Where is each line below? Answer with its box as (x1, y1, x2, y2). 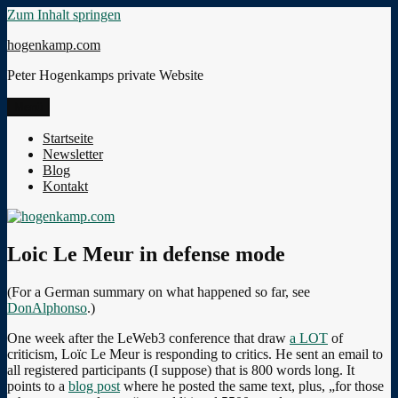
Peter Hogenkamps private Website (7, 68, 203, 83)
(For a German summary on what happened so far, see (7, 283, 310, 299)
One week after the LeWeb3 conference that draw (7, 330, 290, 346)
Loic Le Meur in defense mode (7, 242, 285, 266)
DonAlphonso (7, 299, 87, 315)
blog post (68, 378, 120, 394)
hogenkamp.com (7, 37, 100, 52)
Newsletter (43, 147, 103, 162)
